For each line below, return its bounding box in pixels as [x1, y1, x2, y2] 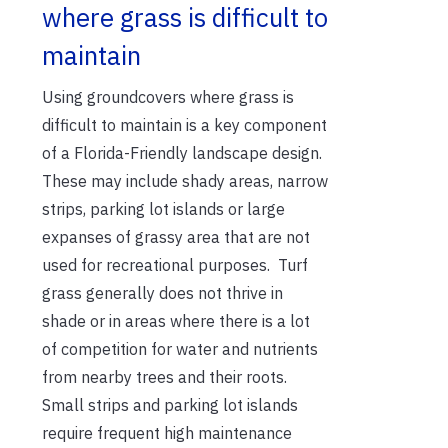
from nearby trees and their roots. [42, 366, 287, 387]
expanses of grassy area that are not [42, 226, 310, 247]
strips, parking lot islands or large [42, 198, 285, 219]
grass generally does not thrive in [42, 282, 283, 303]
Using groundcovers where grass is [42, 86, 294, 107]
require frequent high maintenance [42, 422, 292, 443]
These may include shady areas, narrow [42, 170, 328, 191]
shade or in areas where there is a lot [42, 310, 310, 331]
